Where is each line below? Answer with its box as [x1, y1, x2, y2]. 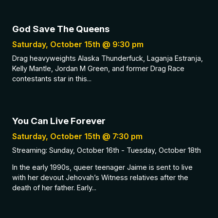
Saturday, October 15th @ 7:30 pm [12, 131, 143, 141]
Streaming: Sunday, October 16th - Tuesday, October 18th [12, 145, 201, 154]
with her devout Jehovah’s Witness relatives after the [12, 173, 188, 182]
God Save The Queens [12, 23, 109, 35]
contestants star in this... [12, 74, 91, 83]
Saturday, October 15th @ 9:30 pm [12, 39, 144, 50]
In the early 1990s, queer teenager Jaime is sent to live [12, 163, 193, 171]
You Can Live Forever [12, 115, 106, 127]
